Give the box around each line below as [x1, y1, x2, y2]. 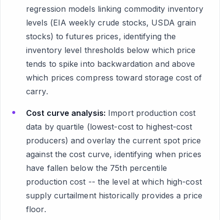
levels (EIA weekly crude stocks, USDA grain [26, 18, 196, 27]
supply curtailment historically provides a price [26, 191, 202, 200]
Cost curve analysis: [26, 108, 106, 118]
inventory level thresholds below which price [26, 45, 196, 55]
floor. [26, 204, 46, 214]
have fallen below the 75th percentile [26, 163, 167, 173]
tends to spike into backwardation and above [26, 59, 195, 69]
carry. [26, 86, 48, 96]
